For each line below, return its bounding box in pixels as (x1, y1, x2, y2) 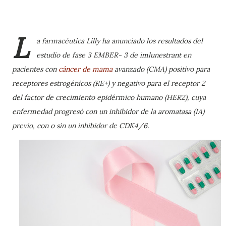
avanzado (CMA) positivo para (112, 65, 210, 74)
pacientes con (12, 65, 59, 74)
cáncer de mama (59, 65, 112, 74)
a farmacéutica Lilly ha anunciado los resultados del (36, 36, 203, 45)
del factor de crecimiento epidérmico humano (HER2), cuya (12, 93, 206, 102)
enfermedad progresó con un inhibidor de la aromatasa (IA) (12, 107, 204, 116)
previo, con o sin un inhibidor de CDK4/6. (12, 121, 149, 130)
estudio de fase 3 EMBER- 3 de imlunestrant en (36, 50, 191, 60)
